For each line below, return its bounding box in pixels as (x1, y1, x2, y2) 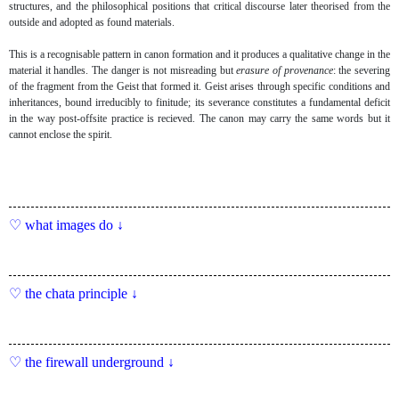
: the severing (332, 64, 391, 77)
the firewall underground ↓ (25, 354, 175, 370)
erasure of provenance (236, 64, 333, 77)
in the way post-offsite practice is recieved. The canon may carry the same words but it (9, 112, 390, 126)
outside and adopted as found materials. (9, 16, 175, 29)
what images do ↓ (25, 217, 124, 233)
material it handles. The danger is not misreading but (9, 64, 237, 77)
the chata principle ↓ (25, 286, 138, 302)
